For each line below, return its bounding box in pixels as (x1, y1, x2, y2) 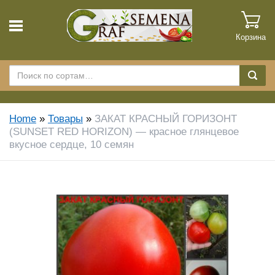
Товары (48, 113, 83, 125)
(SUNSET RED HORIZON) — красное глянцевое (9, 126, 239, 137)
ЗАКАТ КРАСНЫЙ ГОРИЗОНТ (95, 113, 237, 125)
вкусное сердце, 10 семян (9, 139, 134, 150)
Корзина (235, 33, 266, 42)
